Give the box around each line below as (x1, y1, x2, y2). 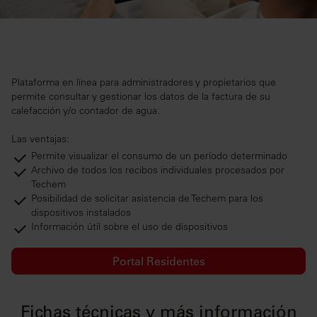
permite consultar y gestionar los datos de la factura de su (11, 90, 270, 103)
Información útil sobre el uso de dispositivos (31, 220, 228, 234)
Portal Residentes (112, 254, 205, 269)
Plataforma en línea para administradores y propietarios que (11, 76, 276, 89)
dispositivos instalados (31, 206, 131, 219)
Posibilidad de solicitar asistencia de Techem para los (31, 192, 263, 205)
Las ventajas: (11, 132, 69, 146)
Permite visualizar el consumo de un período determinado (31, 149, 290, 163)
